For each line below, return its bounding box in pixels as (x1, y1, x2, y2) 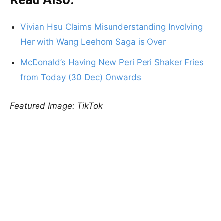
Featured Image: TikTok (10, 101, 103, 110)
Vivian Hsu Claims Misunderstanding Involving (20, 22, 203, 32)
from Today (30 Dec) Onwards (20, 73, 141, 82)
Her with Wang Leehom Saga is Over (20, 37, 166, 47)
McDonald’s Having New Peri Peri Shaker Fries (20, 57, 204, 67)
